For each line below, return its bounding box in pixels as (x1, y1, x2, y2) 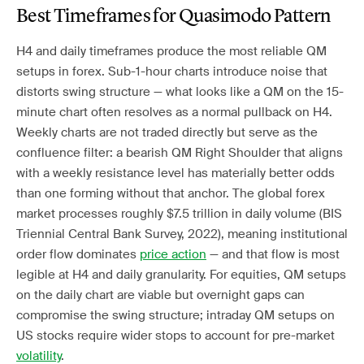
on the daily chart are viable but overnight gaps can (16, 287, 305, 303)
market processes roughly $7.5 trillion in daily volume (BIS (16, 206, 342, 222)
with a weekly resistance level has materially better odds (16, 165, 335, 181)
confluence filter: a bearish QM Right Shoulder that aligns (16, 145, 343, 161)
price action (140, 246, 206, 262)
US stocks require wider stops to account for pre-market (16, 327, 335, 344)
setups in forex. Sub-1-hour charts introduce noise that (16, 63, 327, 80)
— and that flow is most (206, 246, 340, 262)
